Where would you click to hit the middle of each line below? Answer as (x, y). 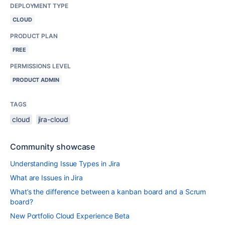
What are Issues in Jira (47, 178)
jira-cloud (53, 119)
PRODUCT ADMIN (36, 80)
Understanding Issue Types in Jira (65, 163)
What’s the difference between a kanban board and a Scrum (108, 192)
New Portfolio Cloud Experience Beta (70, 216)
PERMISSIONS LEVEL (40, 66)
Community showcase (53, 147)
